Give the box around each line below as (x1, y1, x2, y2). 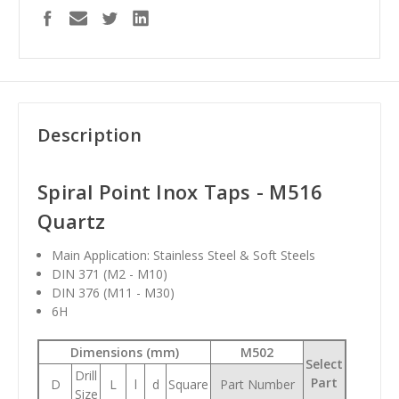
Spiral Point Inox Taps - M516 (37, 178, 323, 206)
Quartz (37, 208, 106, 235)
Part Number (219, 376, 295, 394)
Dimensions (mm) (70, 344, 179, 362)
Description (37, 123, 142, 148)
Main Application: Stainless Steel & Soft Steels (52, 247, 316, 265)
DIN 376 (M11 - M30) (52, 284, 175, 302)
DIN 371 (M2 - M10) (52, 265, 168, 283)
